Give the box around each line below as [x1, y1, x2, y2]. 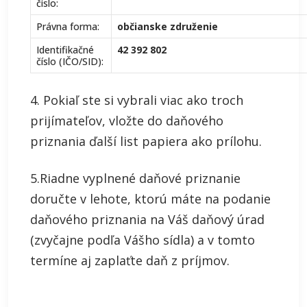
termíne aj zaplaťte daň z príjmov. [30, 252, 230, 269]
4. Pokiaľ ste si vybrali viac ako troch [30, 92, 243, 108]
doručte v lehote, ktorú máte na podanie [30, 191, 271, 207]
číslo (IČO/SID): [36, 55, 103, 68]
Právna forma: [36, 20, 99, 33]
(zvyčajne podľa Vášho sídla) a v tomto [30, 232, 255, 248]
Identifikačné [36, 43, 94, 56]
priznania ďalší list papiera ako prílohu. [30, 133, 262, 149]
